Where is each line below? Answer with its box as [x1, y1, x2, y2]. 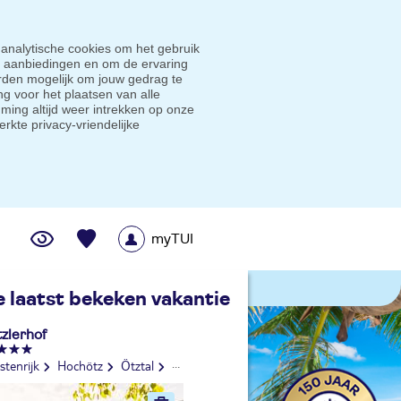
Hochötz [57, 356, 103, 373]
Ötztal [121, 356, 154, 373]
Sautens [214, 356, 258, 373]
